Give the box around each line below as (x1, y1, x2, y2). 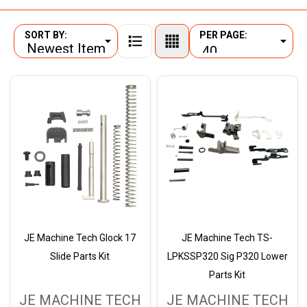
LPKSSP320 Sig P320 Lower (167, 251, 288, 262)
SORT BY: (24, 29, 67, 41)
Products (12, 39, 75, 57)
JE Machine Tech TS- (182, 232, 273, 244)
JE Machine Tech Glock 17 (24, 232, 136, 244)
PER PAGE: (199, 29, 247, 41)
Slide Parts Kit (50, 251, 110, 262)
